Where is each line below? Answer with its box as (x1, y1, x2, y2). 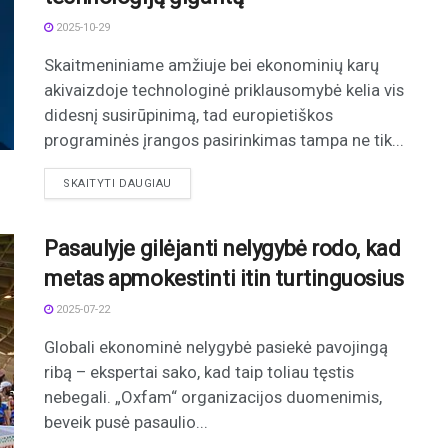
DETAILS (170, 176, 219, 190)
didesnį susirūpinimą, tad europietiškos (44, 105, 333, 126)
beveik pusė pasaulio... (44, 412, 208, 433)
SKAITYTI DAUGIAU (63, 177, 172, 191)
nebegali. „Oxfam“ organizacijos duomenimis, (44, 387, 382, 408)
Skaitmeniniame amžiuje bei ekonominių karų (44, 55, 379, 76)
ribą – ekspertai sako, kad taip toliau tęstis (44, 362, 354, 383)
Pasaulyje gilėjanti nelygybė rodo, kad (44, 236, 401, 262)
